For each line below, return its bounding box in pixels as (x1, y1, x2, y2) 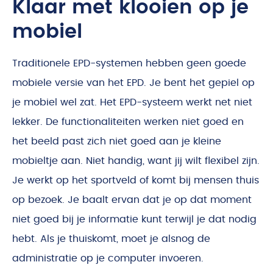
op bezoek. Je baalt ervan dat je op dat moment (12, 195, 252, 205)
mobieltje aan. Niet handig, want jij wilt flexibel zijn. (12, 156, 260, 166)
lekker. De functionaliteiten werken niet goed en (12, 117, 244, 127)
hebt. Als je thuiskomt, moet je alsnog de (12, 234, 210, 244)
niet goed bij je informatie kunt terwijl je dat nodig (12, 214, 257, 224)
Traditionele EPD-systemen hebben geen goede (12, 58, 246, 68)
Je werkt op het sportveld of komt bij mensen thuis (12, 175, 259, 185)
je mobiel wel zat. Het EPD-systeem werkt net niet (12, 97, 252, 107)
